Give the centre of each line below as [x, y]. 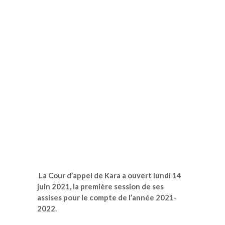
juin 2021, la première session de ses [100, 186]
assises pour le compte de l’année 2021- [107, 197]
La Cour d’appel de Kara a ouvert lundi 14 [109, 175]
